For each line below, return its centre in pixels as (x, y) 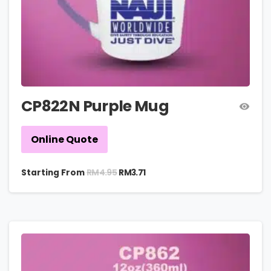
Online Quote (64, 140)
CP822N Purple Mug (95, 106)
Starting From (53, 172)
